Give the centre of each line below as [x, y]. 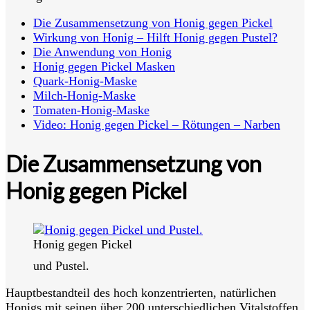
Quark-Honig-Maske [85, 81]
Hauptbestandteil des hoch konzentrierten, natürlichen [141, 292]
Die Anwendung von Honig [102, 52]
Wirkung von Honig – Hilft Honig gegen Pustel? [155, 37]
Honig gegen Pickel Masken [104, 66]
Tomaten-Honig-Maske [91, 110]
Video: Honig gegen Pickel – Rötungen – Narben [157, 124]
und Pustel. [61, 265]
